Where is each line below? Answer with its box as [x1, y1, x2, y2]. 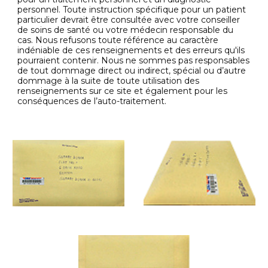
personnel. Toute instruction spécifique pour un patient [17, 4, 246, 15]
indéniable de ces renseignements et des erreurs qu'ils [17, 45, 245, 56]
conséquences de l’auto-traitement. [17, 96, 167, 106]
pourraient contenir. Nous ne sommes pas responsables [17, 55, 250, 66]
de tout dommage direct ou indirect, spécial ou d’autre [17, 65, 246, 76]
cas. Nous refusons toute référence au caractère [17, 35, 219, 45]
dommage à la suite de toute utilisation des [17, 75, 200, 86]
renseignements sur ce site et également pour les [17, 86, 228, 96]
